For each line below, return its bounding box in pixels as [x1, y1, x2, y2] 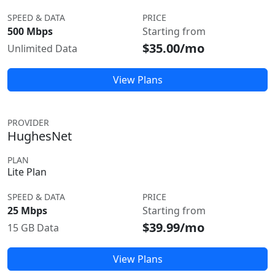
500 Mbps [7, 25, 53, 38]
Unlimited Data [7, 42, 77, 55]
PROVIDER [7, 117, 49, 128]
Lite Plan [7, 165, 47, 179]
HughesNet [7, 128, 72, 144]
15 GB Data [7, 221, 59, 234]
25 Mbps [7, 204, 47, 217]
